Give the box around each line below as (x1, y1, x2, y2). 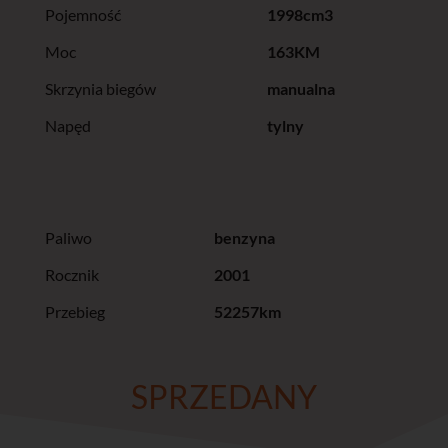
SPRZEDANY (130, 376, 317, 416)
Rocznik (44, 265, 99, 285)
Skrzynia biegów (44, 79, 156, 99)
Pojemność (44, 5, 121, 25)
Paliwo (44, 228, 92, 248)
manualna (266, 79, 335, 99)
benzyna (213, 228, 275, 248)
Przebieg (44, 302, 105, 322)
